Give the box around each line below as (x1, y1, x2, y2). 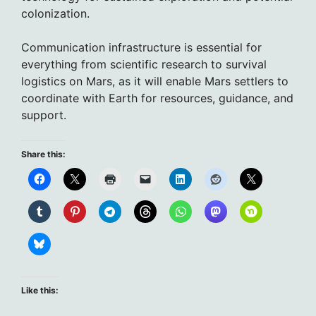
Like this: (21, 285, 59, 296)
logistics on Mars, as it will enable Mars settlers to (21, 74, 288, 89)
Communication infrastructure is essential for (21, 40, 262, 55)
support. (21, 108, 66, 123)
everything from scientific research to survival (21, 57, 267, 72)
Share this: (21, 149, 66, 160)
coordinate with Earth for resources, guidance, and (21, 91, 293, 106)
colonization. (21, 6, 90, 21)
